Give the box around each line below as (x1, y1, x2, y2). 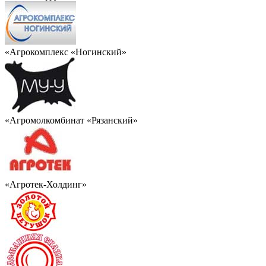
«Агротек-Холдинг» (5, 179, 87, 189)
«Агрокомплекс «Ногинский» (5, 46, 126, 57)
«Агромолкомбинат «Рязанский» (5, 115, 138, 125)
